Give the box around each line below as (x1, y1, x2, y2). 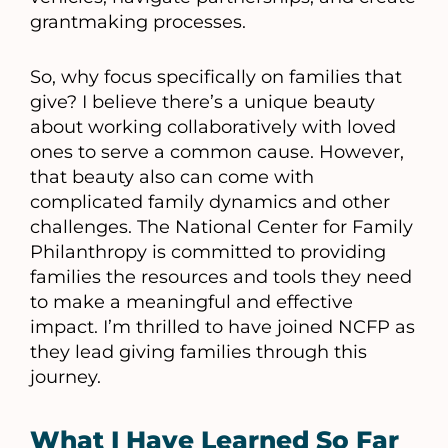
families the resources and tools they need (30, 266, 412, 289)
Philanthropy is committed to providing (30, 241, 386, 264)
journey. (30, 366, 101, 389)
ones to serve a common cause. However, (30, 141, 404, 164)
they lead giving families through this (30, 341, 367, 364)
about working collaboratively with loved (30, 116, 396, 139)
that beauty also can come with (30, 166, 314, 189)
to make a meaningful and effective (30, 291, 353, 314)
